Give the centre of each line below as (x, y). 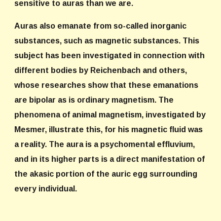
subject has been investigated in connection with (110, 55)
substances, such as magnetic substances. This (107, 41)
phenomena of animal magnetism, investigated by (110, 115)
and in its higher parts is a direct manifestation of (110, 159)
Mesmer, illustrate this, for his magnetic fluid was (109, 129)
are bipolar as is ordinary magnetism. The (94, 100)
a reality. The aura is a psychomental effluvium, (105, 144)
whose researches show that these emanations (107, 85)
